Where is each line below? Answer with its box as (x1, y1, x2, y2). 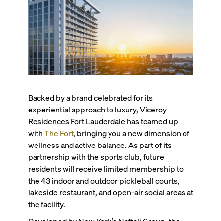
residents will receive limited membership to (28, 163, 184, 174)
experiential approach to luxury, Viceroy (28, 104, 167, 115)
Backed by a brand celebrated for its (28, 92, 153, 103)
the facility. (28, 199, 65, 210)
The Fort (44, 128, 74, 139)
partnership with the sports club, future (28, 151, 164, 162)
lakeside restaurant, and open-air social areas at (28, 187, 193, 198)
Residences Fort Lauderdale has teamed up (28, 116, 178, 127)
